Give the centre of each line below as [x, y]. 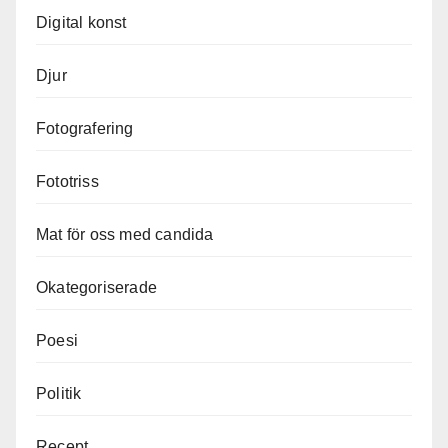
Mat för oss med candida [125, 235]
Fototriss [67, 182]
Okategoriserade [96, 288]
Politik [59, 394]
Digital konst [81, 23]
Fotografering [85, 129]
